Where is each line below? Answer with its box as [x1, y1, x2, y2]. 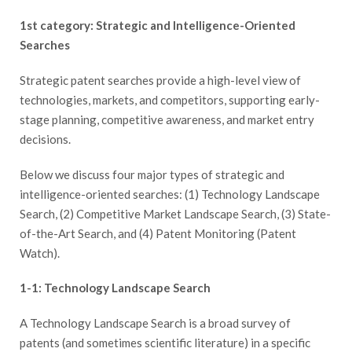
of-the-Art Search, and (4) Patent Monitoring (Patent [20, 225, 296, 240]
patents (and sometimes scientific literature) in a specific [20, 335, 310, 350]
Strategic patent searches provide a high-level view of [20, 73, 301, 88]
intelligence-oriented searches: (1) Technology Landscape [20, 186, 320, 201]
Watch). [20, 245, 60, 260]
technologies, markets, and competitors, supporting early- [20, 93, 320, 108]
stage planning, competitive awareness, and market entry [20, 112, 314, 127]
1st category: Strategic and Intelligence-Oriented [20, 18, 295, 33]
